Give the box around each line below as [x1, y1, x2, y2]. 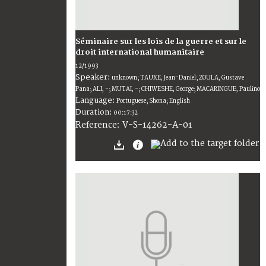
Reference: [75, 119, 122, 130]
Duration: [75, 107, 113, 117]
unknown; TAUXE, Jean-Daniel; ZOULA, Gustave [112, 74, 244, 81]
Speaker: [75, 72, 112, 82]
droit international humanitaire [75, 47, 204, 57]
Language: [75, 95, 116, 105]
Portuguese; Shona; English [116, 97, 190, 104]
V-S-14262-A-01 [122, 119, 192, 131]
